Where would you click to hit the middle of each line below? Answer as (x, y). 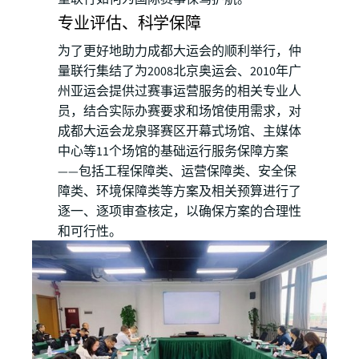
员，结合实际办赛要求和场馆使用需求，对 (179, 111)
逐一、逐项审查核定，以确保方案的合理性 (179, 212)
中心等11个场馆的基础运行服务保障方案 (173, 151)
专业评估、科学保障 (130, 24)
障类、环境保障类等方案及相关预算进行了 (179, 192)
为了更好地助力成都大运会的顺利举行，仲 (179, 51)
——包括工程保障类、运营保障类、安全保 (177, 171)
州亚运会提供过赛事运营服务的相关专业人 (179, 91)
